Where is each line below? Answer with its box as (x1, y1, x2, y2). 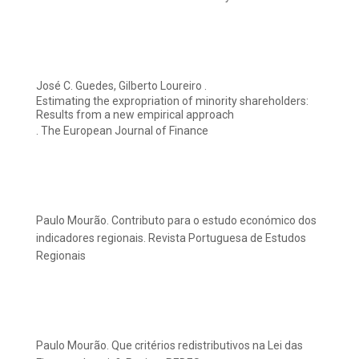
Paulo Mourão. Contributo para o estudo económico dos (36, 214, 317, 228)
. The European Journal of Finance (36, 124, 208, 138)
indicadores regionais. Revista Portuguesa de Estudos (36, 232, 306, 245)
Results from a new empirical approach (36, 108, 234, 122)
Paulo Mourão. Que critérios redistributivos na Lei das (36, 339, 303, 353)
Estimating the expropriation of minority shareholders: (36, 95, 309, 108)
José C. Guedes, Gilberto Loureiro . (36, 79, 207, 93)
